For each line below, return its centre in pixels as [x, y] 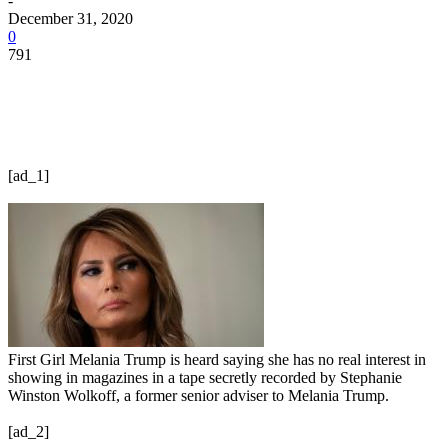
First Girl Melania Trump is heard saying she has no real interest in [217, 359]
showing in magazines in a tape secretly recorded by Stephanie [205, 377]
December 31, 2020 [70, 18]
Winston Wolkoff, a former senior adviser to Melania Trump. [198, 395]
